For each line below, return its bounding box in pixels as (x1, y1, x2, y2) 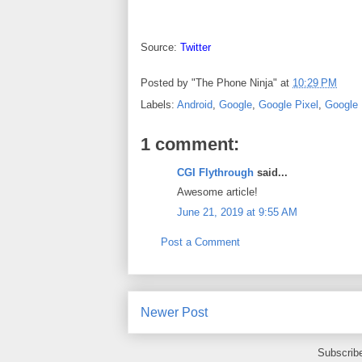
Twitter (180, 40, 211, 53)
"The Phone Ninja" (192, 76, 277, 89)
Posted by (141, 76, 192, 89)
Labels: (141, 98, 177, 111)
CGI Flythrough (177, 166, 254, 179)
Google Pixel (259, 98, 318, 111)
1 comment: (141, 133, 239, 154)
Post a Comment (161, 236, 240, 249)
